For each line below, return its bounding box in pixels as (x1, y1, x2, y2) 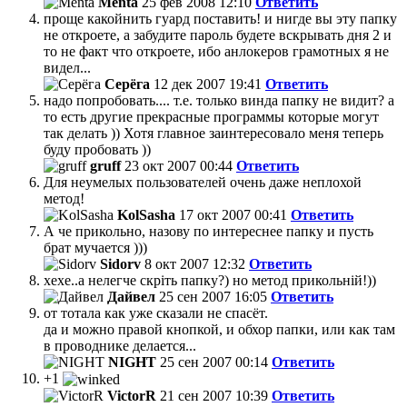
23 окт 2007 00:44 (124, 157, 233, 174)
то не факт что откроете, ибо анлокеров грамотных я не (44, 43, 389, 59)
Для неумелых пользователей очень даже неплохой (44, 174, 362, 190)
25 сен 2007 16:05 (159, 288, 267, 304)
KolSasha (117, 206, 175, 223)
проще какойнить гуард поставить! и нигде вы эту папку (44, 10, 397, 26)
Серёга (104, 75, 150, 92)
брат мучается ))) (44, 239, 147, 255)
